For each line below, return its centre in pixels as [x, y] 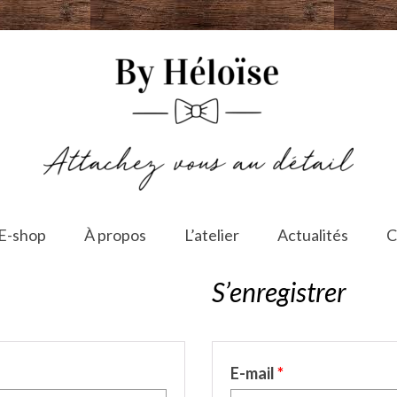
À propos [115, 235]
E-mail [254, 373]
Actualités [312, 235]
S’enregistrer [279, 292]
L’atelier [211, 235]
